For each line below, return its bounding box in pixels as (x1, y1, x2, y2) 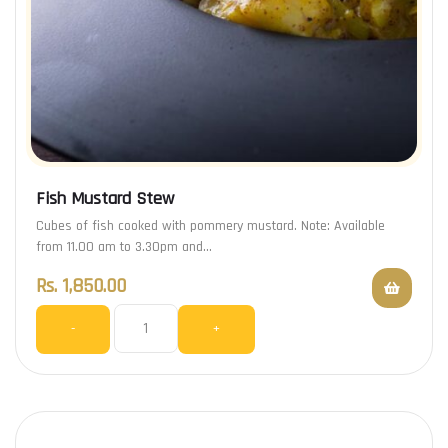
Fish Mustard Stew (36, 186, 174, 210)
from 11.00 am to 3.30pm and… (36, 237, 212, 256)
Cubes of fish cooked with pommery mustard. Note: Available (36, 216, 385, 235)
